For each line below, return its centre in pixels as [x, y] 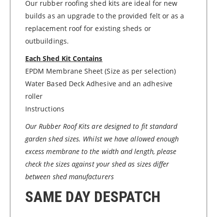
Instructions [45, 108]
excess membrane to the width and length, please [101, 151]
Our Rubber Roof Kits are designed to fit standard [101, 126]
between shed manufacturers [70, 176]
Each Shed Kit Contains [64, 58]
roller [34, 96]
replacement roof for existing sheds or [88, 28]
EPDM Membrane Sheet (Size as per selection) [101, 71]
